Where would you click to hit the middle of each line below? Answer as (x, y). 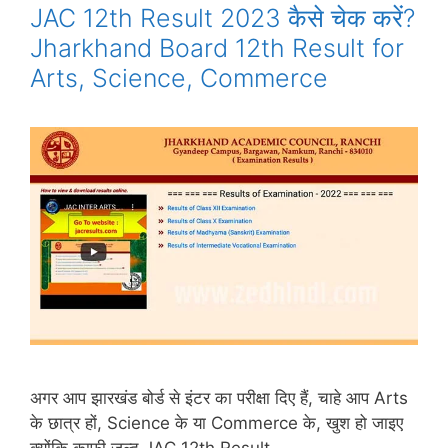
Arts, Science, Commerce (179, 78)
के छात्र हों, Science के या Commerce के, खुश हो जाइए (216, 423)
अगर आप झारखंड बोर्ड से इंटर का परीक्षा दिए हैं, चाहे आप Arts (219, 398)
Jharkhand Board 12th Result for (217, 48)
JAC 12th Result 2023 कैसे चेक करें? (222, 18)
